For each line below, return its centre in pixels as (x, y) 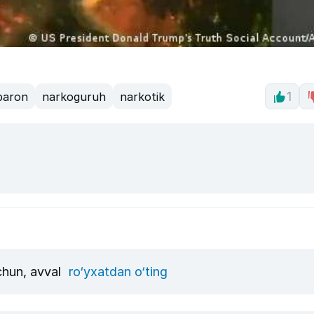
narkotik (142, 96)
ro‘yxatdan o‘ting (118, 271)
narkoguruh (74, 96)
